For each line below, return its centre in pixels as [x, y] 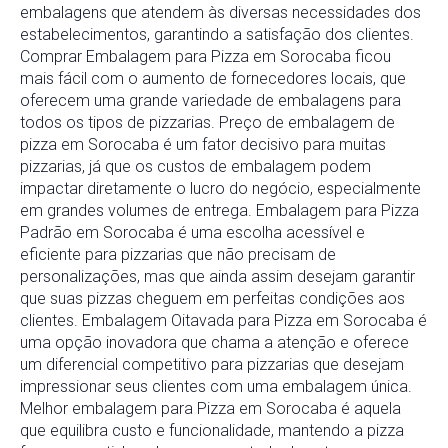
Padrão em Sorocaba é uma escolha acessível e [192, 233]
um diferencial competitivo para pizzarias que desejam [212, 365]
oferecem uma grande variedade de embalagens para [210, 101]
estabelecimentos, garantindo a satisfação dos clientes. [217, 35]
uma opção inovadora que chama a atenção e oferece [214, 343]
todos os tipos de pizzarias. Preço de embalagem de [207, 123]
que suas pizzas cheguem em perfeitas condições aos [212, 299]
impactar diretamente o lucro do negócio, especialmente [220, 189]
